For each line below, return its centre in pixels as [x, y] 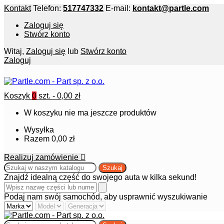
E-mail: [118, 8]
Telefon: [47, 8]
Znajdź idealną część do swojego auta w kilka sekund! [100, 177]
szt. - [48, 96]
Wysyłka [39, 130]
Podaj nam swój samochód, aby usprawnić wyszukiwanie [106, 197]
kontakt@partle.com [171, 8]
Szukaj [112, 168]
